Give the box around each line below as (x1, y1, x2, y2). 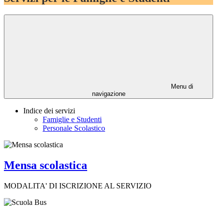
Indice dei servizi (23, 107, 75, 115)
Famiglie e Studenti (43, 115, 102, 124)
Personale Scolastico (43, 124, 105, 133)
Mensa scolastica (4, 159, 87, 172)
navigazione (92, 90, 125, 98)
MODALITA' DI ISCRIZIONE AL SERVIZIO (4, 181, 152, 190)
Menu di (169, 83, 193, 91)
